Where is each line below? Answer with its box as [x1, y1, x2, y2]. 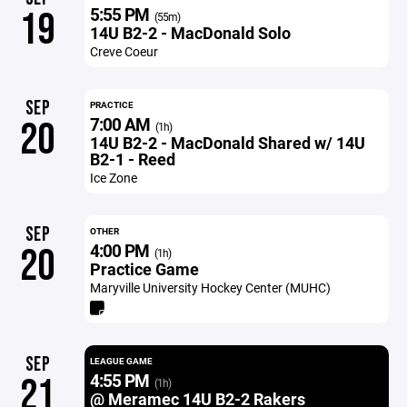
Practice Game [89, 258, 199, 280]
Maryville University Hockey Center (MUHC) [89, 279, 331, 296]
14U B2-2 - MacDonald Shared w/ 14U [89, 132, 365, 154]
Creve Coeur [89, 43, 158, 60]
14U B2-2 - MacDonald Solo [89, 22, 291, 44]
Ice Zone [89, 169, 137, 186]
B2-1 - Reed [89, 148, 175, 170]
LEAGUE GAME [89, 354, 153, 367]
